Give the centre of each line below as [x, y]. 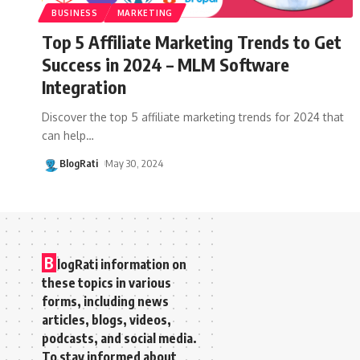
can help [64, 135]
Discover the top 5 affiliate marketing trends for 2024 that [193, 117]
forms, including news [105, 301]
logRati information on [122, 264]
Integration [84, 86]
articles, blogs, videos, [106, 319]
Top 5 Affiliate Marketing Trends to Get [192, 41]
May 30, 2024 [134, 163]
